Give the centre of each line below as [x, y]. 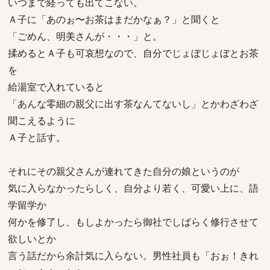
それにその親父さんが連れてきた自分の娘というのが [124, 171]
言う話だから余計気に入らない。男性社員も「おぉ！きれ [133, 256]
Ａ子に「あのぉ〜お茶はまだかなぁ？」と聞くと [114, 19]
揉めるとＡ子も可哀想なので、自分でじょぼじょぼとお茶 [133, 53]
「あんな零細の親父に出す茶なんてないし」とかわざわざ [133, 104]
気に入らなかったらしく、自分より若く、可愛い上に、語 [133, 188]
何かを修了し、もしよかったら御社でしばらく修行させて [133, 222]
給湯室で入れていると [56, 87]
